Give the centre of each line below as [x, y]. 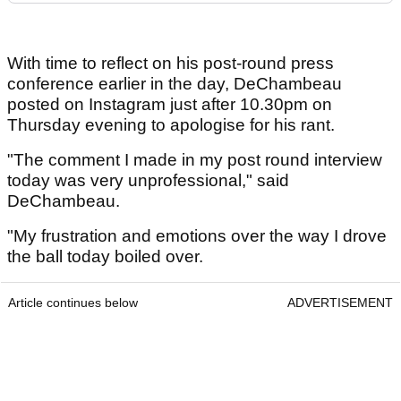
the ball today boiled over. [107, 256]
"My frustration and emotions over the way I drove [197, 235]
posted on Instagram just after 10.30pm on [170, 104]
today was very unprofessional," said [148, 180]
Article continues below [73, 302]
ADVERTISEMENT [340, 302]
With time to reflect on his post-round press [171, 63]
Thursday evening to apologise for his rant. [173, 124]
